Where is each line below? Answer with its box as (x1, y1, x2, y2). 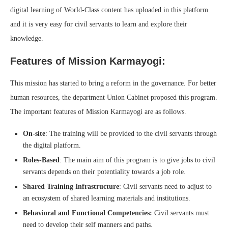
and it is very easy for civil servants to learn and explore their (10, 20, 187, 28)
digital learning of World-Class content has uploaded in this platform (10, 6, 208, 14)
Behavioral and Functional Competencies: (23, 209, 152, 217)
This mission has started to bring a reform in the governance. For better (10, 79, 216, 88)
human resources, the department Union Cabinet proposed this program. (10, 94, 217, 102)
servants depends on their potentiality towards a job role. (23, 168, 186, 176)
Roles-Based (23, 156, 60, 164)
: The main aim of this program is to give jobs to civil (60, 156, 215, 164)
